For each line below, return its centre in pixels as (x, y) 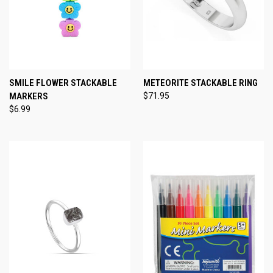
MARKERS (29, 96)
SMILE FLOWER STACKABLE (63, 83)
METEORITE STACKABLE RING (200, 83)
